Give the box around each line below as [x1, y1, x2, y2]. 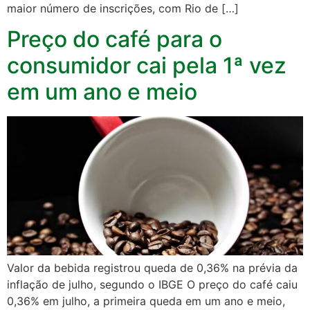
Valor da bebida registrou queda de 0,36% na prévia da [7, 261, 298, 275]
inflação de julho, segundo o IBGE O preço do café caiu [7, 277, 298, 292]
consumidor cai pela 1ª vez [7, 52, 286, 80]
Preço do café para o [7, 26, 222, 53]
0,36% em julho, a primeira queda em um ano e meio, [7, 294, 285, 309]
